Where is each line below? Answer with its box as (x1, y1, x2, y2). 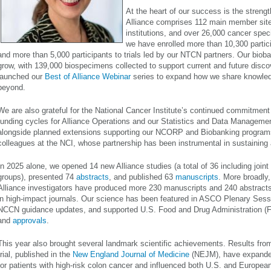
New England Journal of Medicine (73, 250, 189, 259)
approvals (13, 216, 47, 225)
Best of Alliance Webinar (45, 72, 131, 81)
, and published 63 (109, 172, 175, 181)
